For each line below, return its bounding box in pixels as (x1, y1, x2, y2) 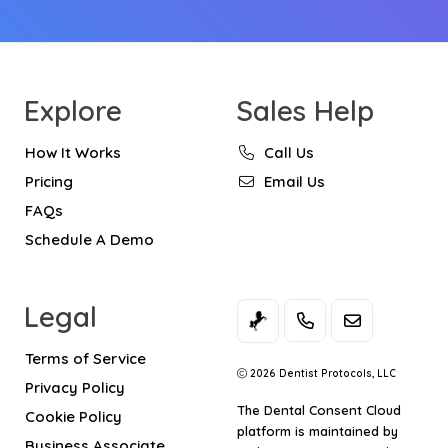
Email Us (264, 171, 325, 191)
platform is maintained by (236, 422, 398, 439)
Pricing (25, 171, 73, 191)
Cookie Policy (25, 406, 122, 426)
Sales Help (235, 92, 374, 128)
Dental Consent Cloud (263, 401, 401, 418)
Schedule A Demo (25, 229, 154, 249)
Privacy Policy (25, 377, 125, 397)
